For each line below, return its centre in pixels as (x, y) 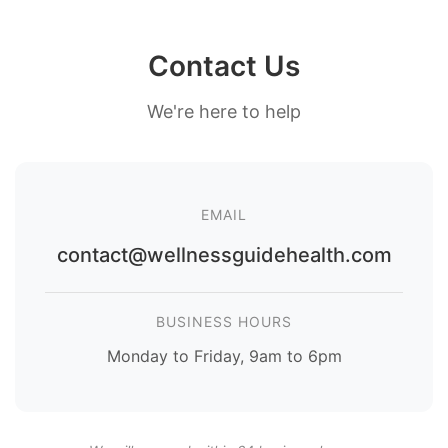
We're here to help (224, 111)
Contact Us (224, 65)
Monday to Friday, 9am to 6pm (224, 355)
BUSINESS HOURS (224, 321)
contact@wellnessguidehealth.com (224, 254)
